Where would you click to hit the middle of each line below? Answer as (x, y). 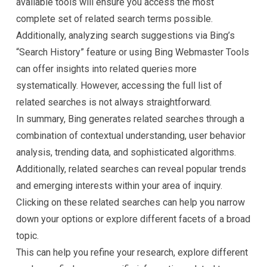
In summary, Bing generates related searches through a (130, 119)
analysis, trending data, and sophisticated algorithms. (126, 152)
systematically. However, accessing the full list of (119, 86)
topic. (27, 236)
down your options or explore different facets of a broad (133, 219)
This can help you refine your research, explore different (132, 252)
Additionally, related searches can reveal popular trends (131, 169)
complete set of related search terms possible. (114, 19)
